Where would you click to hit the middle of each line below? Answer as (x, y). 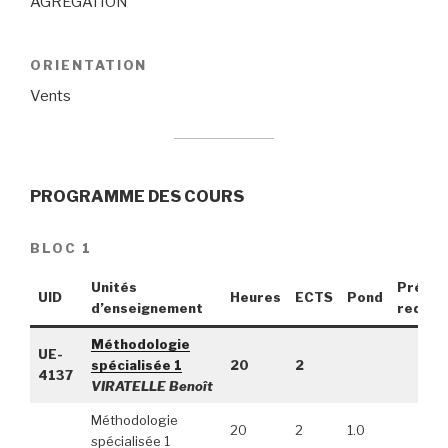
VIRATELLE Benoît (151, 386)
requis (419, 308)
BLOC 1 (61, 248)
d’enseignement (146, 308)
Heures (255, 297)
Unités (113, 287)
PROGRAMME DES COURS (137, 196)
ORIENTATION (89, 65)
